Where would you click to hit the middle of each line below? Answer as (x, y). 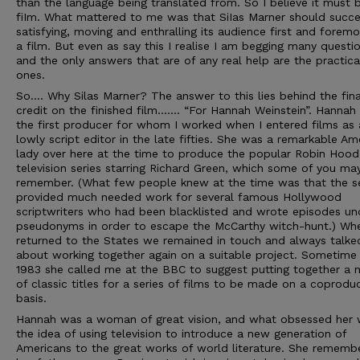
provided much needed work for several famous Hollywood (179, 197)
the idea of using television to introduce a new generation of (181, 333)
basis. (31, 298)
